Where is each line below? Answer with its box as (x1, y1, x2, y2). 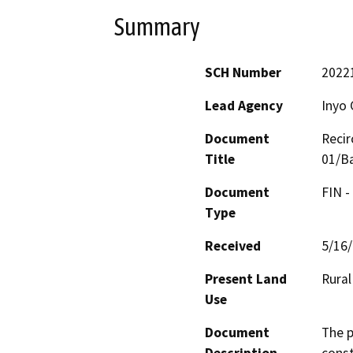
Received (205, 237, 261, 255)
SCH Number (205, 64, 281, 82)
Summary (114, 12, 200, 41)
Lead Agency (205, 97, 283, 115)
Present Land (205, 270, 287, 288)
